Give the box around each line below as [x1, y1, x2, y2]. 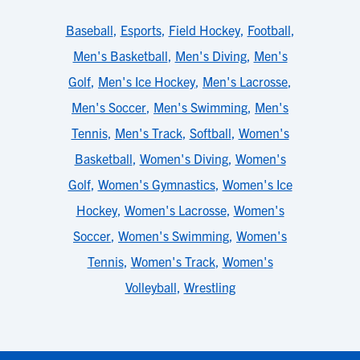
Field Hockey [168, 22, 240, 38]
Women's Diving [139, 150, 228, 166]
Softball [189, 125, 231, 141]
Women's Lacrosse [124, 202, 227, 218]
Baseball [65, 22, 113, 38]
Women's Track [130, 253, 215, 269]
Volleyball [125, 279, 177, 295]
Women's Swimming [118, 227, 229, 243]
